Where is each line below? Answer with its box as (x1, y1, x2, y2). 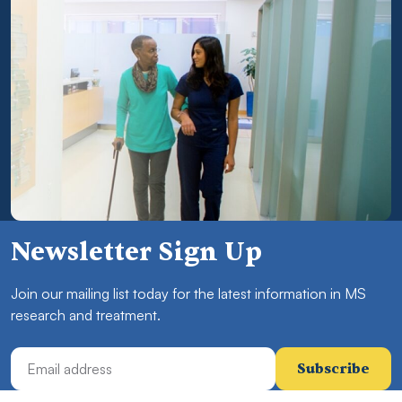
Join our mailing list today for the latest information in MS (11, 284, 366, 302)
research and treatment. (11, 305, 161, 324)
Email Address (10, 345, 93, 362)
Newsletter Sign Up (11, 234, 262, 268)
